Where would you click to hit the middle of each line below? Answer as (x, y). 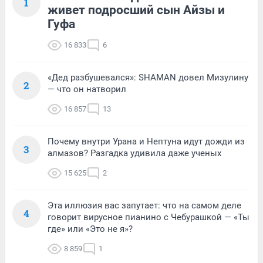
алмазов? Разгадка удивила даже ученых (134, 154)
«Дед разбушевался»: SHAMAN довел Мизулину (148, 78)
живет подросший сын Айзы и (136, 10)
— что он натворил (87, 90)
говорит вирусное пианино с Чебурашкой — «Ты (149, 218)
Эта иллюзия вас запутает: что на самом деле (144, 206)
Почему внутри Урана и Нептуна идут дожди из (146, 142)
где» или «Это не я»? (90, 229)
